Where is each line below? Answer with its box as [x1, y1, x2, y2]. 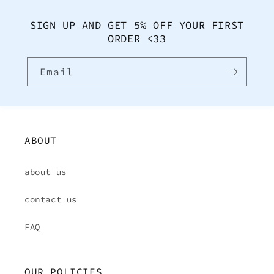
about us [24, 166, 67, 177]
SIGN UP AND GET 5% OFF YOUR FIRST [30, 18, 244, 32]
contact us [24, 193, 77, 205]
